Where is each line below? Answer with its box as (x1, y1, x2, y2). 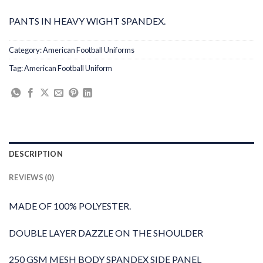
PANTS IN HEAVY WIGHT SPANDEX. (9, 15, 166, 27)
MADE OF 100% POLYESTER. (9, 200, 131, 211)
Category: (9, 45, 43, 55)
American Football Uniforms (43, 45, 134, 55)
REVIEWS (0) (9, 172, 54, 182)
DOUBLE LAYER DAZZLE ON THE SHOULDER (9, 227, 203, 238)
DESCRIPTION (9, 149, 63, 159)
